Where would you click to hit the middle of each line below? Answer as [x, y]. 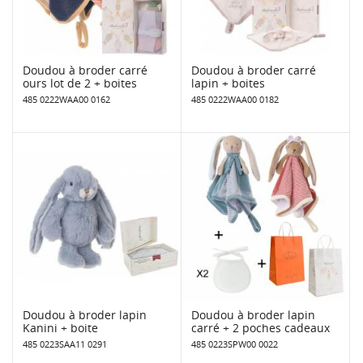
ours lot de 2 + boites [80, 83]
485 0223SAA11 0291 [65, 344]
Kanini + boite [60, 327]
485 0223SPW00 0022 [235, 344]
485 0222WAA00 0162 [66, 99]
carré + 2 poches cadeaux [261, 327]
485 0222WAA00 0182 [235, 99]
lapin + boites [228, 83]
